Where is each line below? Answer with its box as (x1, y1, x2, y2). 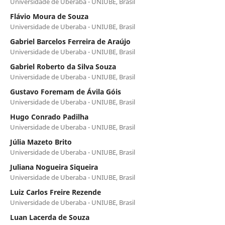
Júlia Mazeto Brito (10, 137, 72, 147)
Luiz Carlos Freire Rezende (10, 187, 101, 197)
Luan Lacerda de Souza (10, 212, 89, 222)
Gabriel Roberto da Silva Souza (10, 61, 116, 71)
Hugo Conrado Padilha (10, 111, 88, 122)
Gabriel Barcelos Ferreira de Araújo (10, 36, 131, 46)
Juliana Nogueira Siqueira (10, 162, 98, 172)
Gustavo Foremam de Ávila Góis (10, 86, 121, 96)
